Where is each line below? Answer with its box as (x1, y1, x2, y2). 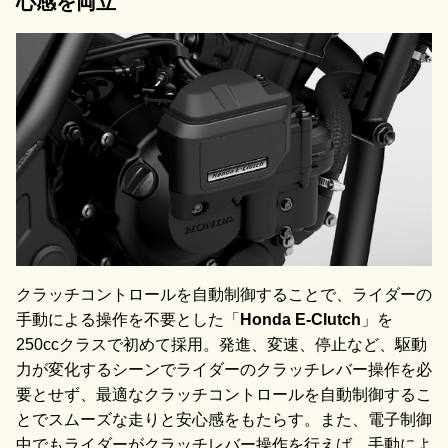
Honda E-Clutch (240, 310, 361, 328)
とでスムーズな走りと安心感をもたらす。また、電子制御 (16, 410, 432, 428)
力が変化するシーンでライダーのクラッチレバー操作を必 (16, 360, 432, 378)
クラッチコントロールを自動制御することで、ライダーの (16, 285, 432, 303)
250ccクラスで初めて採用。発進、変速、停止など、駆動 (16, 335, 427, 353)
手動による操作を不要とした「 (16, 310, 240, 328)
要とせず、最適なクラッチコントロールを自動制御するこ (16, 385, 432, 403)
